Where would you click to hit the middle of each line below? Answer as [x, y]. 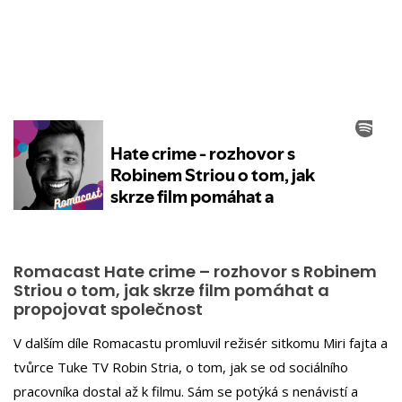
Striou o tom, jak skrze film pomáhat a [171, 290]
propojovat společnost [108, 309]
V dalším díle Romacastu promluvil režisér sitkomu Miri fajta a [201, 342]
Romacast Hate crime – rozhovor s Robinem [195, 271]
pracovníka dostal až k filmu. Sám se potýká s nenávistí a [186, 391]
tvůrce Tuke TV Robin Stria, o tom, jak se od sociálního [181, 367]
